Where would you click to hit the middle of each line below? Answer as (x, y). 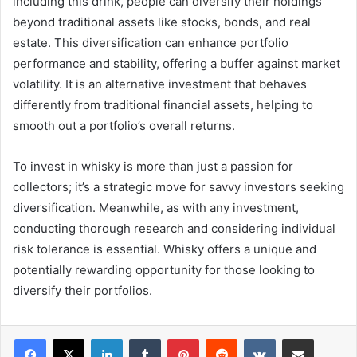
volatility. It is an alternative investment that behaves (160, 84)
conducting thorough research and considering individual (174, 228)
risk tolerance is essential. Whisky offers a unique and (165, 249)
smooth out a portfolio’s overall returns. (124, 125)
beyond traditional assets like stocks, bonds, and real (162, 22)
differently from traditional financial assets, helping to (163, 104)
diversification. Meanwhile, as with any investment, (156, 207)
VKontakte (300, 338)
